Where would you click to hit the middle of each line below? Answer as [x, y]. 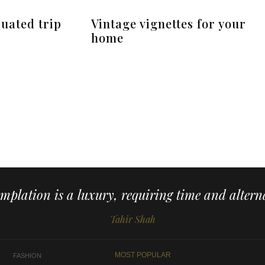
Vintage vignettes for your [169, 23]
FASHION [28, 255]
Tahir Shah [132, 219]
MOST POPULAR [143, 255]
